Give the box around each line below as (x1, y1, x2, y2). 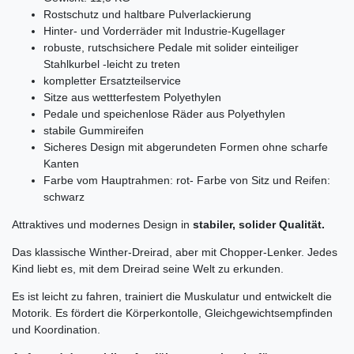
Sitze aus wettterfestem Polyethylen (43, 90, 221, 104)
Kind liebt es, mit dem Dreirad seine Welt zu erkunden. (12, 262, 284, 275)
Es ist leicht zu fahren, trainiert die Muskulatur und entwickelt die (12, 289, 332, 303)
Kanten (43, 156, 79, 170)
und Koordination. (12, 322, 100, 336)
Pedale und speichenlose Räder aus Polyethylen (43, 107, 285, 120)
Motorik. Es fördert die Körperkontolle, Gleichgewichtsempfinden (12, 306, 333, 319)
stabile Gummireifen (43, 123, 144, 137)
